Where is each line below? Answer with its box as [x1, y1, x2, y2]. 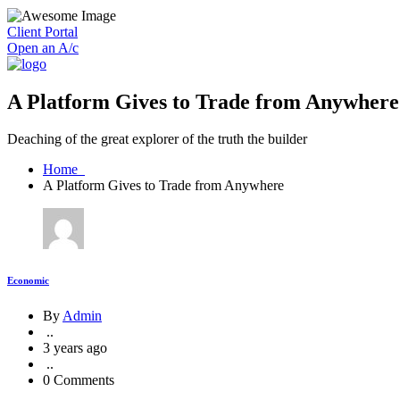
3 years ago [43, 340, 107, 356]
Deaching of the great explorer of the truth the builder [7, 131, 307, 147]
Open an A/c [7, 39, 79, 55]
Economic [7, 275, 49, 287]
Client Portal [7, 23, 78, 39]
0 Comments [43, 372, 114, 388]
